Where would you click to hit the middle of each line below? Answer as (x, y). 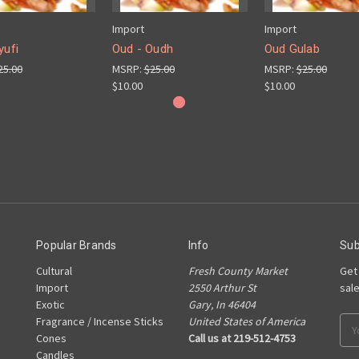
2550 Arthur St (222, 287)
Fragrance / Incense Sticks (100, 321)
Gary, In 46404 (222, 304)
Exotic (50, 304)
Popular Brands (77, 245)
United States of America (246, 321)
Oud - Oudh (142, 48)
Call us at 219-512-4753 (242, 338)
